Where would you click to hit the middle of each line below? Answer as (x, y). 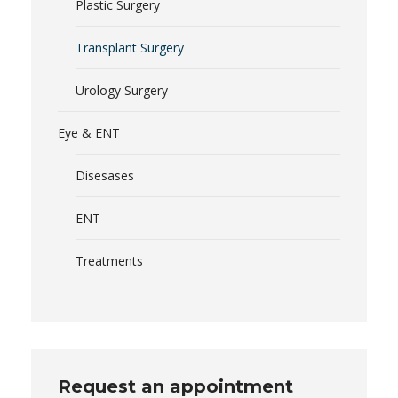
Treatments (109, 261)
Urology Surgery (122, 91)
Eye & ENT (89, 133)
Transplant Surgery (130, 48)
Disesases (105, 176)
